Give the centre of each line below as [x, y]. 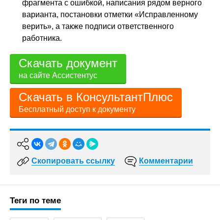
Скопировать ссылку [73, 161]
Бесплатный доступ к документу [77, 110]
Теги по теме [35, 201]
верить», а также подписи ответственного [98, 27]
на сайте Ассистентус [58, 76]
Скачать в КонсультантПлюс [96, 97]
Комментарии [166, 161]
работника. [42, 38]
